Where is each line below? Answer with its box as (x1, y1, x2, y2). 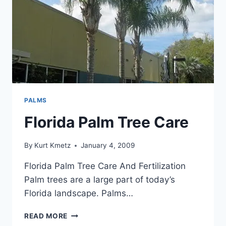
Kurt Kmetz (34, 141, 71, 150)
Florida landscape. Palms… (24, 188, 133, 199)
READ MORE (24, 212, 68, 220)
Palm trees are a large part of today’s (24, 175, 175, 185)
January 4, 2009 (81, 141, 135, 150)
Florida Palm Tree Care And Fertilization (24, 161, 186, 172)
